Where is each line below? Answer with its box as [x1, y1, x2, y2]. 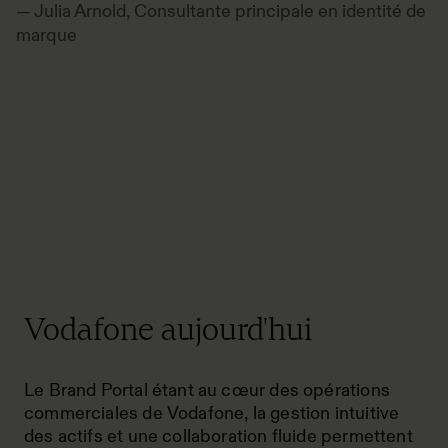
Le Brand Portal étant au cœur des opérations [24, 379, 390, 402]
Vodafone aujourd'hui [24, 310, 312, 349]
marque [16, 24, 77, 47]
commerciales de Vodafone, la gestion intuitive [24, 402, 400, 425]
